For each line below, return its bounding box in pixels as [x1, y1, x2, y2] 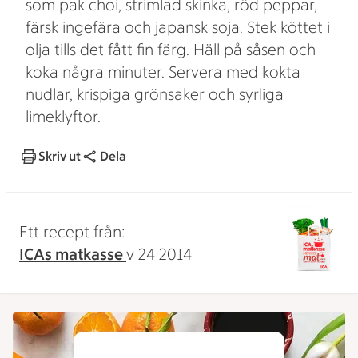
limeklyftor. [26, 107, 101, 126]
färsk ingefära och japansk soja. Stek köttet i [26, 18, 330, 37]
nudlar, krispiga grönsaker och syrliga [26, 85, 284, 104]
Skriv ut [38, 149, 81, 164]
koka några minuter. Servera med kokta [26, 62, 300, 82]
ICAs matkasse [19, 245, 126, 264]
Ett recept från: [19, 222, 125, 241]
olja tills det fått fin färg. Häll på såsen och [26, 40, 316, 59]
